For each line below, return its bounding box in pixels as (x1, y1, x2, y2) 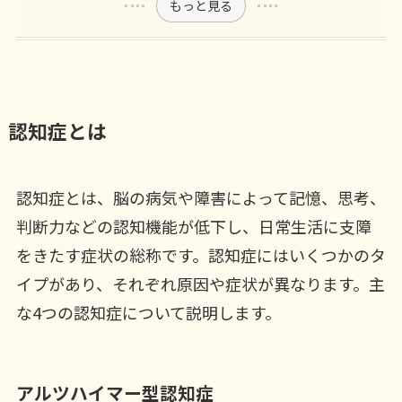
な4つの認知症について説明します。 (15, 301, 281, 325)
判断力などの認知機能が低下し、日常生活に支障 (15, 214, 371, 239)
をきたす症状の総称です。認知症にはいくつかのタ (15, 243, 386, 267)
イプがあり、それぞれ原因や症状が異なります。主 (15, 272, 385, 296)
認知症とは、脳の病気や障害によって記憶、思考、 (15, 186, 386, 210)
